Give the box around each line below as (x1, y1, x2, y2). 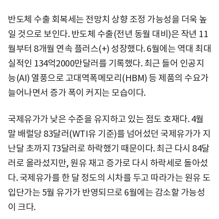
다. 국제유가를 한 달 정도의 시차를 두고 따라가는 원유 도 (8, 172, 211, 184)
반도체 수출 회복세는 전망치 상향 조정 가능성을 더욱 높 (8, 14, 207, 25)
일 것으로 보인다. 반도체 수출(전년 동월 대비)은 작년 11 (8, 28, 208, 40)
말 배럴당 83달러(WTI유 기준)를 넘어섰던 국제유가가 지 (8, 128, 211, 140)
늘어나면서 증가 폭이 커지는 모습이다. (8, 87, 146, 99)
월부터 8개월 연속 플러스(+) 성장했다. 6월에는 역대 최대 (8, 43, 211, 55)
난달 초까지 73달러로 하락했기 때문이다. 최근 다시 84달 (8, 143, 210, 154)
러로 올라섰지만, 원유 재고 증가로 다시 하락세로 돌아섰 (8, 157, 208, 169)
